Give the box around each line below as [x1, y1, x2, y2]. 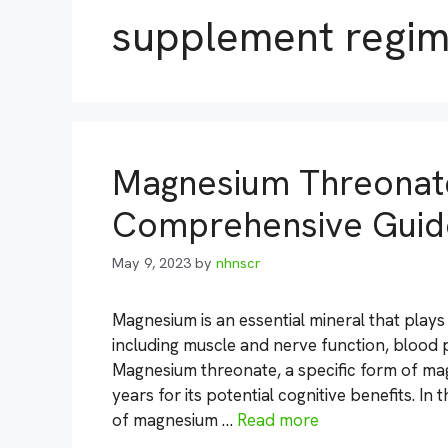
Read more [237, 409, 319, 432]
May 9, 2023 [112, 254, 191, 273]
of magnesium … [112, 409, 237, 432]
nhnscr [216, 254, 261, 273]
